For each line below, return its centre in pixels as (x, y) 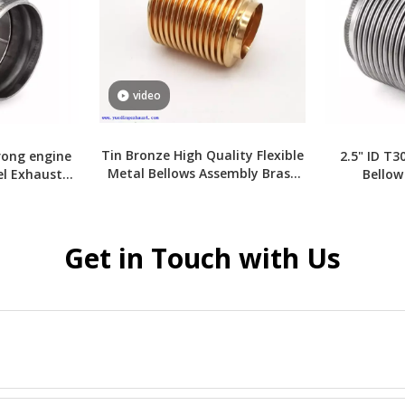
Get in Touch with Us (202, 258)
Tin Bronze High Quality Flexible (202, 155)
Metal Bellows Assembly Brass (202, 173)
